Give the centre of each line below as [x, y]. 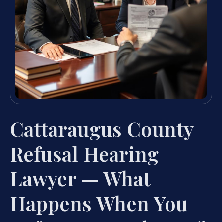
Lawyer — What [80, 178]
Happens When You [99, 203]
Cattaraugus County [102, 129]
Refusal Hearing [84, 154]
